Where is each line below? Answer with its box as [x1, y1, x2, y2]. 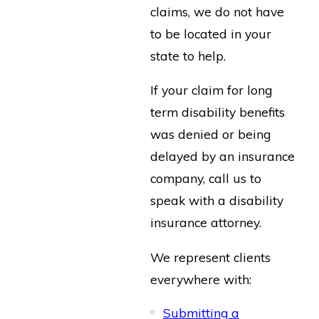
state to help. [150, 47, 226, 63]
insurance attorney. [150, 214, 262, 231]
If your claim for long [150, 82, 273, 98]
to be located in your [150, 25, 272, 41]
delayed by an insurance [150, 148, 296, 164]
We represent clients [150, 249, 271, 265]
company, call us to [150, 170, 262, 187]
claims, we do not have [150, 3, 285, 19]
